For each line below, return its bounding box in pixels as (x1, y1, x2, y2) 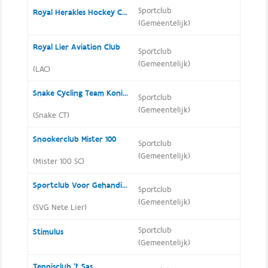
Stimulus (32, 227, 63, 237)
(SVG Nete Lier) (32, 202, 87, 213)
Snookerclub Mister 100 (32, 134, 116, 145)
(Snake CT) (32, 110, 69, 121)
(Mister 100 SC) (32, 156, 84, 167)
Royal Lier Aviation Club (32, 42, 120, 53)
